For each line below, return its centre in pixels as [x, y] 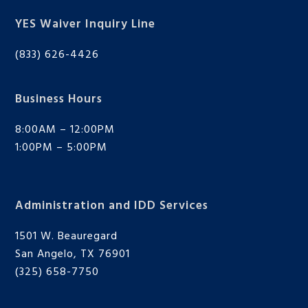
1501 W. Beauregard [67, 237]
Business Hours [59, 100]
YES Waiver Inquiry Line [86, 25]
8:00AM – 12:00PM [65, 130]
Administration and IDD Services [112, 206]
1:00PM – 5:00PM [62, 148]
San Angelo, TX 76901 [73, 255]
